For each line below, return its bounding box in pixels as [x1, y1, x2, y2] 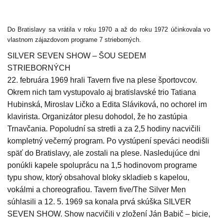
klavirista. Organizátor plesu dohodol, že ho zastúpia [7, 112, 187, 121]
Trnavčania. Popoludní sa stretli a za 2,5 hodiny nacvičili [7, 125, 200, 133]
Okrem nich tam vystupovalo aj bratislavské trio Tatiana [7, 88, 196, 97]
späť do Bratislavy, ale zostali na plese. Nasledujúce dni [7, 149, 200, 158]
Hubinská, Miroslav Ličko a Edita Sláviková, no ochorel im [7, 100, 207, 109]
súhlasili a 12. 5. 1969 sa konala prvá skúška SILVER [7, 198, 191, 206]
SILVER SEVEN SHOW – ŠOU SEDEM [7, 52, 146, 60]
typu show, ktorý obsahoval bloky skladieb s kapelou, [7, 173, 189, 182]
